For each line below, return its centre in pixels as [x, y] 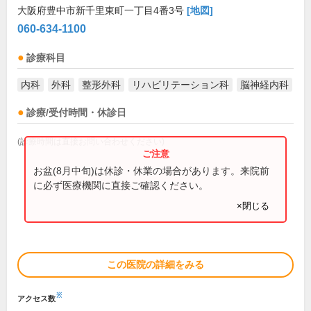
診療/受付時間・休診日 [76, 113]
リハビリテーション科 [180, 85]
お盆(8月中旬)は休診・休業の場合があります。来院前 [151, 170]
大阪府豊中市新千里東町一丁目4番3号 [102, 10]
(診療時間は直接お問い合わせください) [91, 141]
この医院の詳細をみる [155, 264]
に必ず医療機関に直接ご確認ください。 [121, 185]
